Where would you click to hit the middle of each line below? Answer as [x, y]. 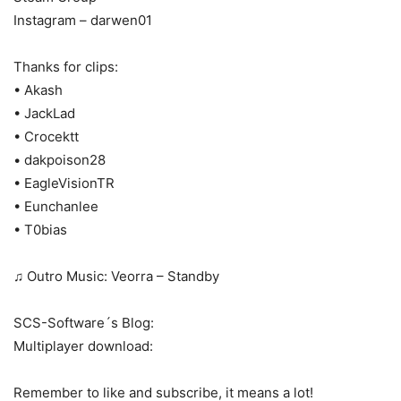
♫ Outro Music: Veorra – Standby [116, 276]
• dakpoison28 [60, 159]
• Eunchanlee [56, 206]
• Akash [38, 90]
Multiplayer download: [83, 346]
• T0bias [40, 229]
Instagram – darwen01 [83, 20]
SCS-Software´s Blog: [84, 322]
